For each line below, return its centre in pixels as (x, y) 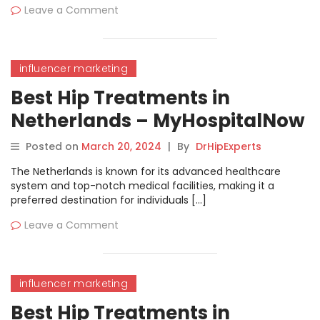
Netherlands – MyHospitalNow (158, 121)
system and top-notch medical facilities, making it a (142, 186)
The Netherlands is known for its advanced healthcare (146, 171)
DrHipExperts (229, 146)
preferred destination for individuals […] (109, 200)
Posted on (54, 146)
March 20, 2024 (121, 146)
